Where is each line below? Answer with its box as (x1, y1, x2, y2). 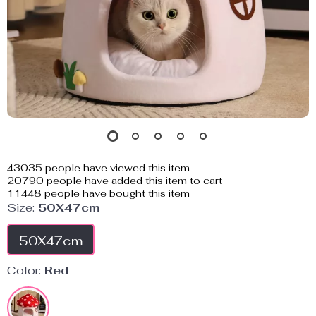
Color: (7, 263, 41, 278)
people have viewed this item (42, 162, 190, 174)
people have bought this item (42, 187, 190, 200)
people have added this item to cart (44, 174, 222, 187)
